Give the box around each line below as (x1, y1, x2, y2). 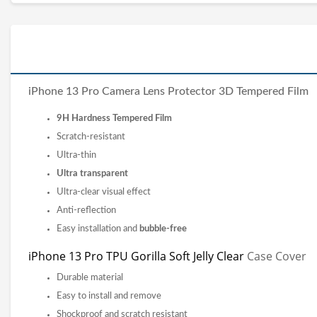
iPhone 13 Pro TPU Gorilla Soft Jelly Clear (28, 248, 247, 264)
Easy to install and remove (57, 291, 161, 301)
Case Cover (247, 248, 306, 264)
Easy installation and (57, 224, 139, 234)
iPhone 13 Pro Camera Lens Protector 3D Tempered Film (28, 85, 309, 97)
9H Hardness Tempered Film (57, 113, 172, 123)
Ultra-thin (57, 150, 96, 160)
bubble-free (139, 224, 187, 234)
